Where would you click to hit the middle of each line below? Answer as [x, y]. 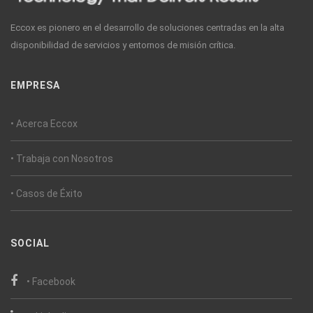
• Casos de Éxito [46, 193]
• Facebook [51, 281]
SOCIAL [30, 243]
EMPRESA [35, 85]
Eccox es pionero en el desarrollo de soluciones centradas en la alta [147, 27]
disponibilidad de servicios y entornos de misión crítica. [123, 45]
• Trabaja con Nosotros [62, 158]
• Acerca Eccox [44, 123]
